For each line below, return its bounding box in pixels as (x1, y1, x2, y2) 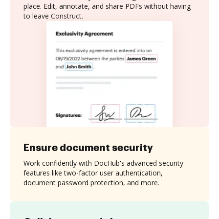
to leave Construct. (23, 11, 83, 21)
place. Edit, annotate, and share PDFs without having (23, 1, 191, 11)
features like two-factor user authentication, (23, 168, 163, 177)
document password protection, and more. (23, 177, 159, 187)
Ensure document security (23, 142, 153, 153)
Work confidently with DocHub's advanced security (23, 158, 183, 168)
